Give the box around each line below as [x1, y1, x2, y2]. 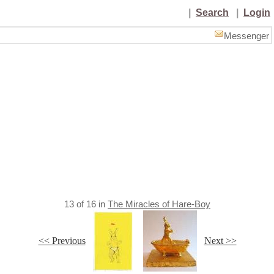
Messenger [224, 31, 269, 41]
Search [196, 7, 229, 18]
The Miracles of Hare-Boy [108, 199, 210, 209]
